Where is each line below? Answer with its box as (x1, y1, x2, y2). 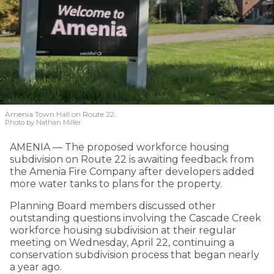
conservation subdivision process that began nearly (10, 249, 259, 261)
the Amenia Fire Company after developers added (10, 166, 254, 178)
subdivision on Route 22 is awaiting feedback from (10, 154, 254, 166)
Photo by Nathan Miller (5, 118, 81, 127)
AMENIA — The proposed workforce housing (10, 141, 229, 154)
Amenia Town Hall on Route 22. (5, 109, 116, 119)
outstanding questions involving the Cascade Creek (10, 212, 261, 224)
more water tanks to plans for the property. (10, 178, 222, 190)
